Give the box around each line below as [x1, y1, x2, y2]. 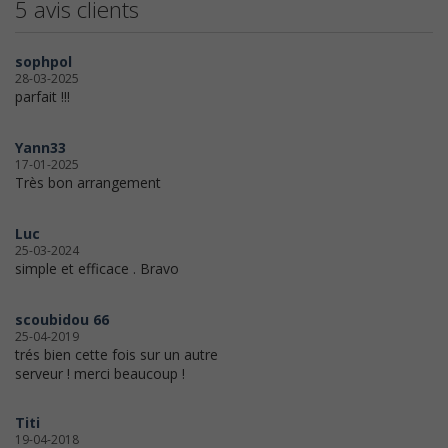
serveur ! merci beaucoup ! [15, 364, 185, 384]
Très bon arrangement [15, 173, 161, 193]
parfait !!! [15, 87, 70, 107]
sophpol [15, 52, 72, 72]
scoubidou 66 [15, 310, 109, 330]
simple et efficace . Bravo [15, 259, 179, 279]
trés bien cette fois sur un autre [15, 345, 218, 365]
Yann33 [15, 138, 66, 158]
